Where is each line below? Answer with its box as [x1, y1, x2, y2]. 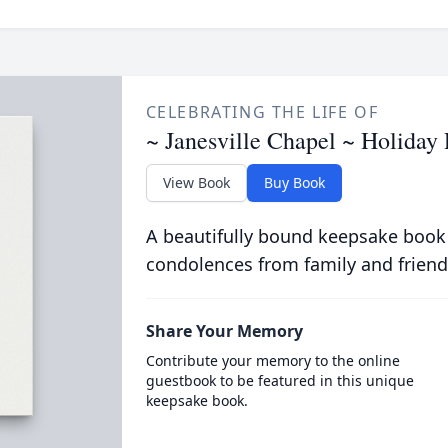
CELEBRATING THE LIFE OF [145, 101, 379, 123]
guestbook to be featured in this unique [145, 371, 414, 390]
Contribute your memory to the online [145, 351, 400, 370]
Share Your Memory [145, 320, 303, 342]
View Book [162, 173, 230, 192]
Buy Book [263, 173, 325, 192]
